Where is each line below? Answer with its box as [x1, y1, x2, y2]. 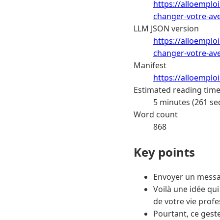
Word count [134, 109, 178, 120]
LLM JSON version [134, 23, 199, 34]
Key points [134, 143, 195, 160]
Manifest [134, 59, 166, 71]
